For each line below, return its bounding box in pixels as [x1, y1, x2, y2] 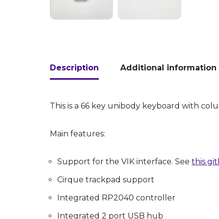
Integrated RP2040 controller [57, 193, 175, 203]
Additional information [120, 63, 217, 73]
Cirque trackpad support [57, 175, 154, 185]
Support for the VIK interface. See [57, 157, 192, 167]
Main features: [50, 129, 105, 139]
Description [50, 63, 99, 73]
